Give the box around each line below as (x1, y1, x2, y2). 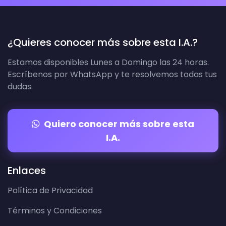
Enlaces (8, 163, 46, 178)
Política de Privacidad (8, 184, 93, 196)
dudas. (8, 80, 33, 92)
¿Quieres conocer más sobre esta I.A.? (8, 35, 198, 49)
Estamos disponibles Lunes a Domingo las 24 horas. (8, 56, 209, 68)
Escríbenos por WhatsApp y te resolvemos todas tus (8, 68, 217, 80)
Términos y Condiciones (8, 204, 102, 216)
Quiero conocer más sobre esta (44, 117, 194, 130)
